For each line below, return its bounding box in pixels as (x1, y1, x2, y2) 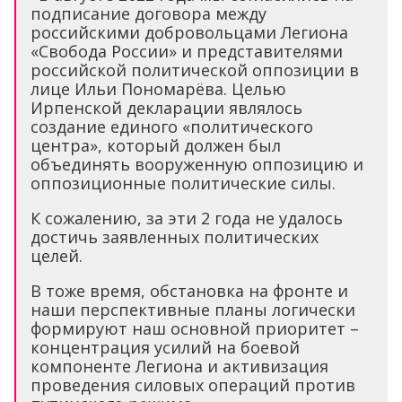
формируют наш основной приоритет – (31, 318, 359, 340)
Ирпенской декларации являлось (31, 97, 302, 119)
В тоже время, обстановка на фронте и (31, 280, 348, 302)
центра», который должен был (31, 135, 281, 157)
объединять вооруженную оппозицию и (31, 153, 363, 176)
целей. (31, 245, 83, 267)
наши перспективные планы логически (31, 299, 355, 321)
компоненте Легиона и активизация (31, 355, 328, 378)
